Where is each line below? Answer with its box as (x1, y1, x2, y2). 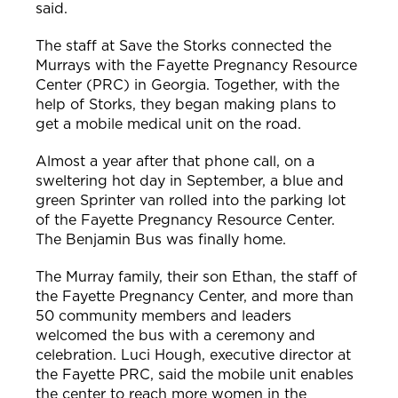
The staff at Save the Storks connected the (36, 37, 331, 55)
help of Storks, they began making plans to (36, 96, 336, 114)
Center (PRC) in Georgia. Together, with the (36, 76, 339, 94)
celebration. (36, 346, 121, 364)
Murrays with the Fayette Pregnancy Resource (36, 57, 357, 75)
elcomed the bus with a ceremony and (48, 327, 315, 345)
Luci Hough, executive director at (121, 346, 351, 364)
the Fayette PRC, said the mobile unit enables (36, 366, 354, 384)
